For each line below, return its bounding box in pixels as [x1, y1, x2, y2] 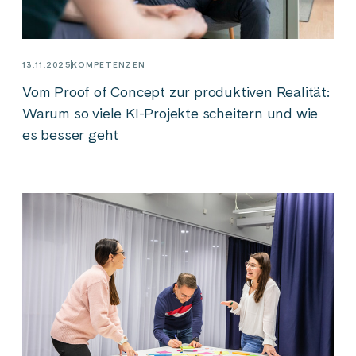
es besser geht [22, 126, 123, 143]
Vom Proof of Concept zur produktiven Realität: [22, 83, 330, 100]
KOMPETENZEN [72, 59, 146, 69]
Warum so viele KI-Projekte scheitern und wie [22, 104, 319, 122]
